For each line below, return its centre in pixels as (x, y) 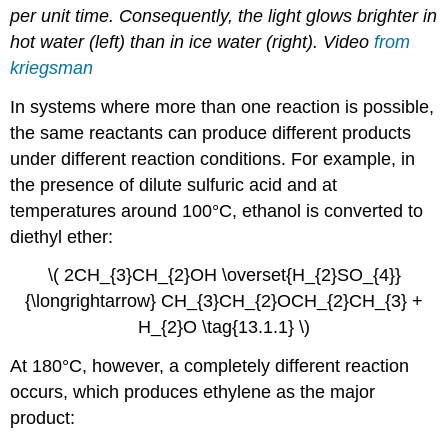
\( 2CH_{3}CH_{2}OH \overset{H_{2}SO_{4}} (224, 275)
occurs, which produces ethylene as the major (193, 392)
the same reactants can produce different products (211, 132)
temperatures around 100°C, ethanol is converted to (217, 210)
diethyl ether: (62, 236)
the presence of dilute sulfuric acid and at (174, 184)
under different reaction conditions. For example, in (213, 158)
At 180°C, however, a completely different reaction (210, 366)
